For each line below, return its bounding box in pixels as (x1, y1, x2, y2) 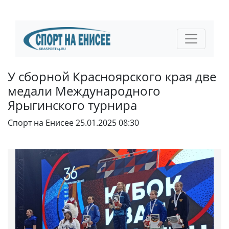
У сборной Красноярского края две (8, 67, 216, 85)
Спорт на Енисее (8, 117, 74, 128)
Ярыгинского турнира (8, 96, 137, 113)
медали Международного (8, 82, 161, 99)
